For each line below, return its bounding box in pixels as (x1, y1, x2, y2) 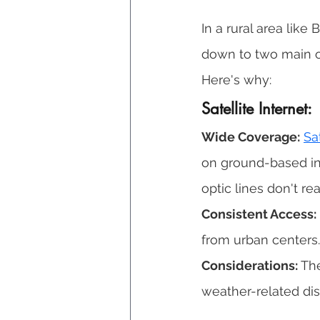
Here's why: (201, 72, 275, 88)
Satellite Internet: (201, 99, 316, 119)
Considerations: (201, 258, 298, 274)
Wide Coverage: (201, 129, 300, 145)
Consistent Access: (201, 206, 316, 222)
